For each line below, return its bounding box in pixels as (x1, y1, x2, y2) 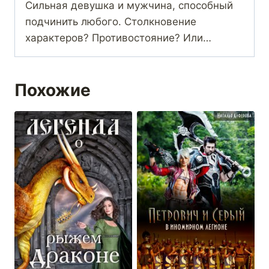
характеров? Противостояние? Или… (25, 32, 211, 44)
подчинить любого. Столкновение (25, 16, 196, 28)
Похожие (14, 80, 91, 101)
